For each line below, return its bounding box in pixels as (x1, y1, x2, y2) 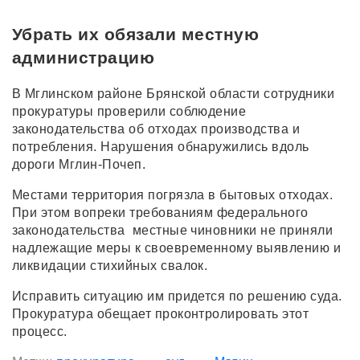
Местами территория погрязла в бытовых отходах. (12, 188, 333, 202)
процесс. (12, 325, 72, 339)
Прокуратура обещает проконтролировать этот (12, 307, 309, 321)
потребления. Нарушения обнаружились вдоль (12, 140, 309, 154)
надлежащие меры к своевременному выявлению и (12, 241, 342, 256)
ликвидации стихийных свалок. (12, 259, 208, 273)
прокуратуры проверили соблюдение (12, 104, 247, 119)
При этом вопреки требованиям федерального (12, 206, 309, 220)
